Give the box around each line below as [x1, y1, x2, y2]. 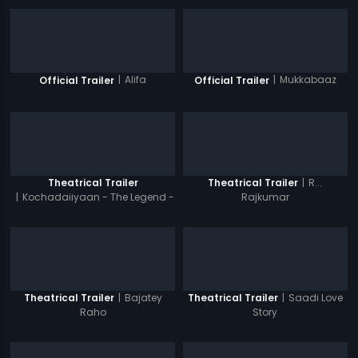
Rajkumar [241, 190, 289, 205]
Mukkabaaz [279, 73, 336, 86]
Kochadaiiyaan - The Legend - [22, 190, 174, 205]
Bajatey [124, 290, 162, 304]
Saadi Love [288, 290, 343, 304]
